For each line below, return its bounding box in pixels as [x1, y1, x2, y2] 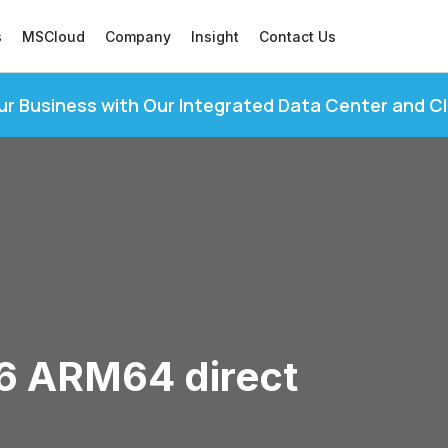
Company [104, 27, 171, 45]
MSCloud [21, 27, 85, 45]
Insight [190, 27, 239, 45]
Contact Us [258, 27, 336, 45]
